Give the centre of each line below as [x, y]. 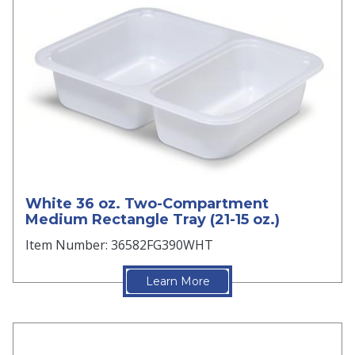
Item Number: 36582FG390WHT [119, 244]
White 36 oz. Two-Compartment [147, 203]
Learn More [177, 281]
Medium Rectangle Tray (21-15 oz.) [153, 219]
